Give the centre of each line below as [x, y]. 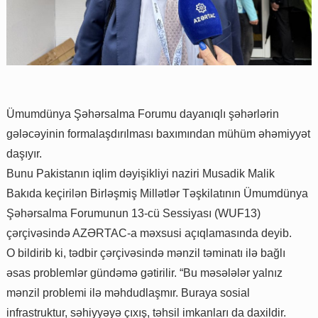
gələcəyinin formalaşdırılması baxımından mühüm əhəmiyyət [158, 134]
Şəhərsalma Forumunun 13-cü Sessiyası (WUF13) [133, 214]
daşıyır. [24, 154]
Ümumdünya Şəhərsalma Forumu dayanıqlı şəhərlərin [143, 114]
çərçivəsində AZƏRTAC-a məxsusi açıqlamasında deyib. [149, 234]
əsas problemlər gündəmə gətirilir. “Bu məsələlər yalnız [144, 273]
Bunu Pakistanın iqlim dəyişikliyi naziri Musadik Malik [141, 174]
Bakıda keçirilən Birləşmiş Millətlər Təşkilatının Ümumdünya [157, 194]
